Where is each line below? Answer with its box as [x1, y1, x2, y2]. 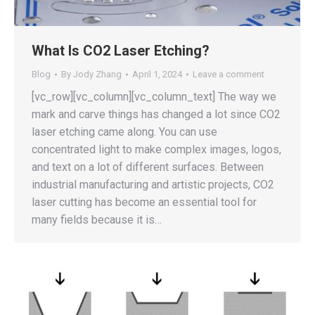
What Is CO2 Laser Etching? [32, 41, 210, 59]
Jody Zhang [73, 68, 122, 79]
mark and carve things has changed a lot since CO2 [32, 107, 281, 121]
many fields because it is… [32, 212, 162, 226]
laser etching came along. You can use [32, 124, 217, 139]
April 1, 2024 [132, 68, 182, 79]
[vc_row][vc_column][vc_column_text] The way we [32, 89, 276, 103]
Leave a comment [193, 68, 264, 79]
